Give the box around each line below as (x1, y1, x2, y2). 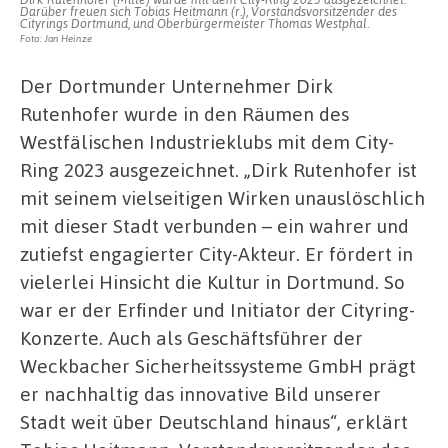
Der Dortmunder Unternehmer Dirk (20, 73, 333, 99)
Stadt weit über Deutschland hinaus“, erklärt (20, 409, 408, 435)
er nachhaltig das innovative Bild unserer (20, 381, 381, 407)
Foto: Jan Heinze (20, 31, 92, 44)
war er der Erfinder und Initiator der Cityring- (20, 297, 415, 323)
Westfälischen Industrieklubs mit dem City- (20, 129, 394, 155)
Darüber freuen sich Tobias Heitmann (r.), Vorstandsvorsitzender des (20, 2, 397, 19)
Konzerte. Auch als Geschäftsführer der (20, 325, 363, 351)
